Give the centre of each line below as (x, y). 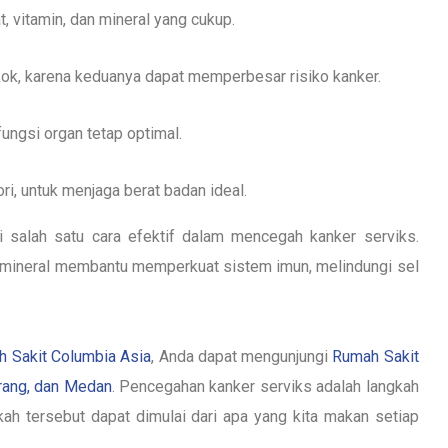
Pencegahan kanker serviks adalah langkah (266, 386)
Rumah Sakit (375, 356)
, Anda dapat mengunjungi (242, 356)
